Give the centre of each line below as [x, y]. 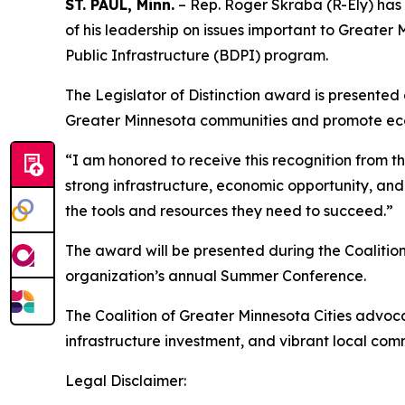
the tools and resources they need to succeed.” [229, 211]
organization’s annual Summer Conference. [216, 276]
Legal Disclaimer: [126, 381]
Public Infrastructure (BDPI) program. [197, 56]
